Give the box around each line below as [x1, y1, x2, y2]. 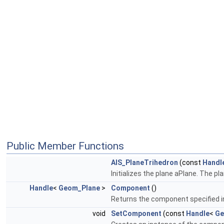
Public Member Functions [6, 140, 124, 152]
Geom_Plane [58, 184, 100, 192]
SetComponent [111, 209, 161, 218]
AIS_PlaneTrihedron [111, 158, 178, 167]
